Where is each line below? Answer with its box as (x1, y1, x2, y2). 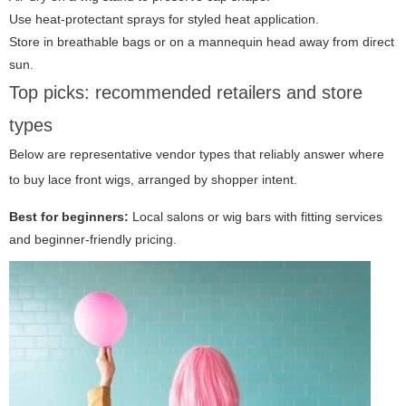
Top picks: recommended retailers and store (9, 82, 362, 103)
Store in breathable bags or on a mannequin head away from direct (9, 34, 394, 50)
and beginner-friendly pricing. (9, 232, 177, 247)
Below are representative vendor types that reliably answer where (9, 147, 384, 162)
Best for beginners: (9, 209, 129, 225)
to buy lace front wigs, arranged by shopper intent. (9, 172, 297, 188)
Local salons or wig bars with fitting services (129, 209, 382, 225)
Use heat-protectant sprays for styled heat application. (9, 12, 319, 27)
